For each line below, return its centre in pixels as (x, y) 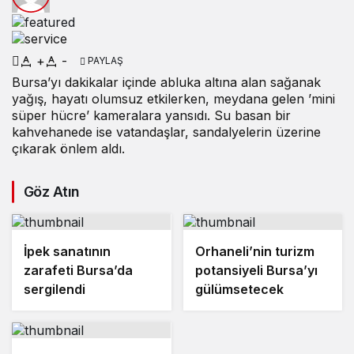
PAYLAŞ (104, 61)
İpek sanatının (67, 252)
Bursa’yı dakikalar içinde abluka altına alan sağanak (166, 83)
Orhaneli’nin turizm (254, 252)
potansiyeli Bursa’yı (256, 271)
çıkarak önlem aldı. (68, 149)
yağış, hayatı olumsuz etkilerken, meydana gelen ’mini (173, 99)
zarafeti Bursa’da (78, 271)
